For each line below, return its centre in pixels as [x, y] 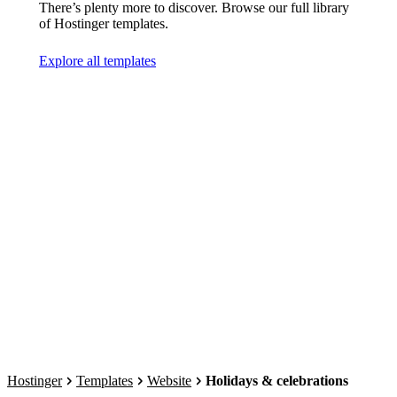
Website [169, 381]
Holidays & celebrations [277, 381]
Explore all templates [97, 60]
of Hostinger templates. [104, 23]
